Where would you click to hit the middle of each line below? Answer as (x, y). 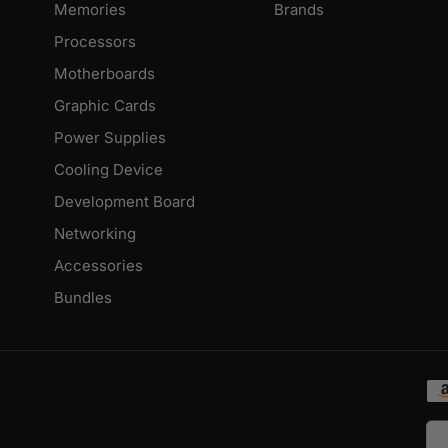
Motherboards (104, 74)
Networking (94, 234)
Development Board (124, 202)
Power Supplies (109, 138)
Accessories (98, 266)
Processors (94, 42)
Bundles (82, 298)
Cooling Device (108, 170)
